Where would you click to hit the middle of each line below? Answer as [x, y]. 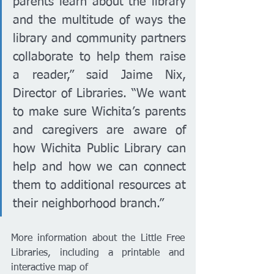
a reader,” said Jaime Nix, [99, 75]
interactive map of [50, 268]
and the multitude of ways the [99, 20]
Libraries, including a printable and [98, 253]
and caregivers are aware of [99, 130]
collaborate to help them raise [99, 57]
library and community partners [99, 39]
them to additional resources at [99, 185]
